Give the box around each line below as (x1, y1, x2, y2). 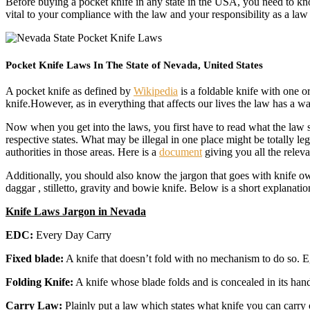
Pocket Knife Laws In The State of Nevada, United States (6, 60, 263, 71)
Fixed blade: (6, 253, 64, 265)
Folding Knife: (6, 276, 73, 289)
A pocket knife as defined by (6, 85, 134, 98)
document (159, 146, 202, 158)
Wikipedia (134, 85, 178, 98)
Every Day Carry (33, 229, 111, 241)
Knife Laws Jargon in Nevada (6, 206, 146, 218)
